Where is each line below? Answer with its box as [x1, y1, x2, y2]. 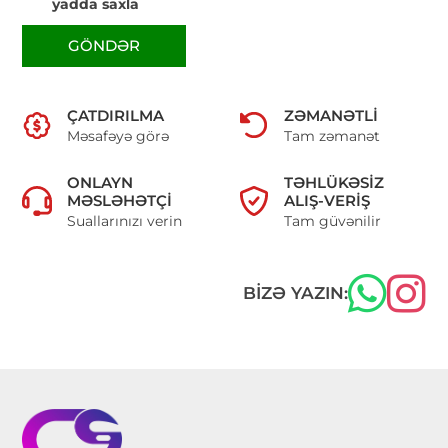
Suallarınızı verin [67, 211, 183, 230]
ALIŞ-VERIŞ [284, 190, 370, 210]
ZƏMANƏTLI [284, 105, 378, 125]
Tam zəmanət [284, 126, 380, 145]
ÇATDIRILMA [67, 105, 165, 125]
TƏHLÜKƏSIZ [284, 172, 384, 192]
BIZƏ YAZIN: [242, 283, 348, 304]
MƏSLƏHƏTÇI [67, 190, 173, 210]
